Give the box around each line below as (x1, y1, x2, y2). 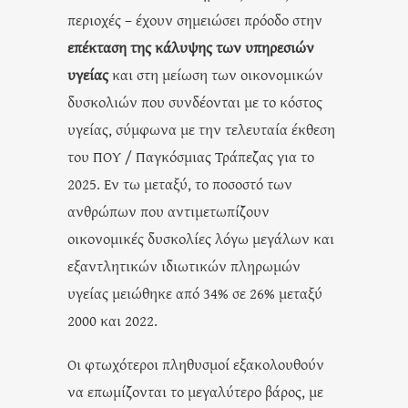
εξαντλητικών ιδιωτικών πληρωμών (67, 254, 301, 276)
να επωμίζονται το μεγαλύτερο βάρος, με (67, 380, 323, 402)
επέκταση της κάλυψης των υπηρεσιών (67, 36, 314, 57)
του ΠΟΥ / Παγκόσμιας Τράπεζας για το (67, 145, 314, 167)
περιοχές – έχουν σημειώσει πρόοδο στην (67, 8, 322, 30)
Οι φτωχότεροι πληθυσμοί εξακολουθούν (67, 352, 324, 374)
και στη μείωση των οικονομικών (108, 63, 323, 85)
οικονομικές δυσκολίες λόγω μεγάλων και (67, 227, 334, 249)
